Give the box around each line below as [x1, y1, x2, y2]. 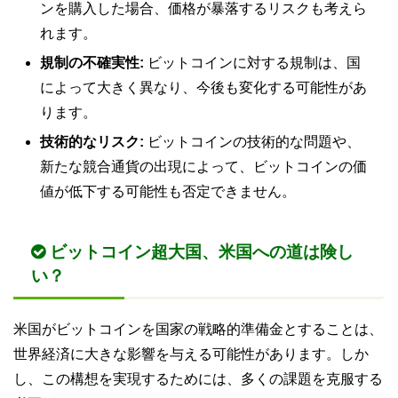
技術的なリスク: [40, 133, 144, 149]
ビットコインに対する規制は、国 [144, 54, 361, 70]
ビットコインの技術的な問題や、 [144, 133, 361, 149]
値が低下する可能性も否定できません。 [40, 183, 296, 199]
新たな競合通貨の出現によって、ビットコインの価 [40, 158, 367, 174]
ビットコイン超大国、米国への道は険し [50, 242, 354, 261]
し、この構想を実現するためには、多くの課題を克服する [13, 370, 383, 386]
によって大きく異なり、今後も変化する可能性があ [40, 79, 367, 95]
